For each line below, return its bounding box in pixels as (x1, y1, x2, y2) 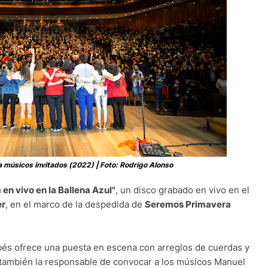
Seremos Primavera (145, 199, 231, 211)
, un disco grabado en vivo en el (115, 184, 249, 196)
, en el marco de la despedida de (5, 199, 145, 211)
